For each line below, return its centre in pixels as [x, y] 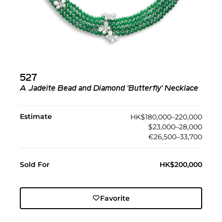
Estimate [36, 116]
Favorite [115, 198]
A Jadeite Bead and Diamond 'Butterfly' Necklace [109, 88]
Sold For [35, 164]
